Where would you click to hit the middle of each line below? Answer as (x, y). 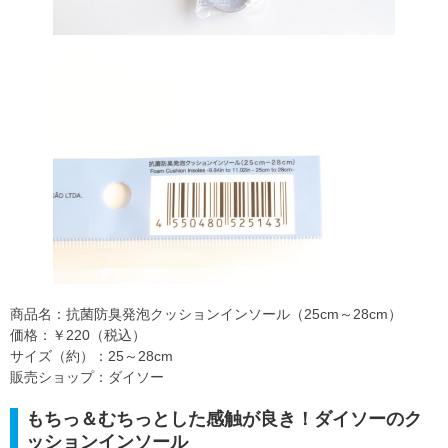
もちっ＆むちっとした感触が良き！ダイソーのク (224, 418)
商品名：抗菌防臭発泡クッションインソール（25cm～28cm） (206, 313)
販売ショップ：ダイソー (87, 376)
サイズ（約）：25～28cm (91, 355)
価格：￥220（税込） (78, 334)
